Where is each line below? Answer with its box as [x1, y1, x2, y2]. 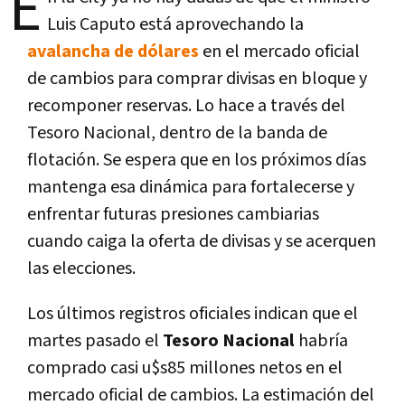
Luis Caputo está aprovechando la [47, 12, 304, 36]
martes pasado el [27, 328, 163, 353]
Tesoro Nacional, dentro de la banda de [27, 120, 327, 145]
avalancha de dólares [27, 39, 199, 63]
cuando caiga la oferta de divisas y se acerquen [27, 229, 376, 253]
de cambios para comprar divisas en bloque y [27, 66, 367, 90]
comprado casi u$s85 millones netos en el [27, 355, 343, 380]
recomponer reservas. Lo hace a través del [27, 93, 345, 118]
